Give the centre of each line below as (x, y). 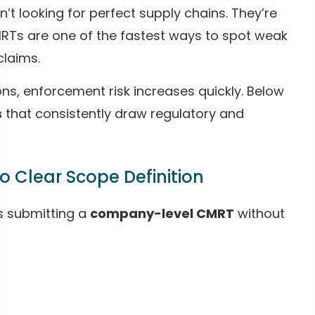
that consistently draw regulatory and (123, 114)
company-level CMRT (162, 213)
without (259, 213)
